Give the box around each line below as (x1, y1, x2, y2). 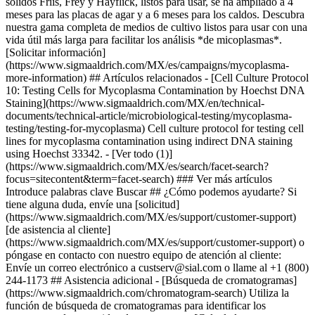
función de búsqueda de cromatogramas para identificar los (6, 300, 266, 311)
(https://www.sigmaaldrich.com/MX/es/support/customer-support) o (6, 236, 304, 248)
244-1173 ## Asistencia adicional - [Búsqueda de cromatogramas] (6, 274, 297, 286)
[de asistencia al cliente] (6, 224, 110, 236)
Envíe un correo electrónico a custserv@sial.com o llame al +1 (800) (6, 262, 309, 274)
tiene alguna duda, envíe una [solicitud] (6, 198, 179, 210)
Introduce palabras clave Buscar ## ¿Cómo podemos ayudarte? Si (6, 186, 297, 198)
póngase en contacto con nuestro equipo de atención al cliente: (6, 249, 281, 261)
